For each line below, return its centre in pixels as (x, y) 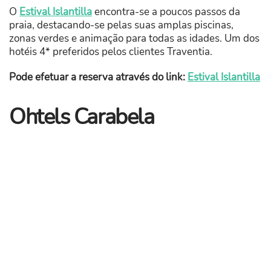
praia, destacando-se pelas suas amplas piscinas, (121, 25)
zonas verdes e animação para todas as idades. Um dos (134, 38)
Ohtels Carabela (82, 117)
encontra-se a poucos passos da (166, 11)
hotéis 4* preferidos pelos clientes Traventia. (111, 51)
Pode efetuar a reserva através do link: (97, 77)
